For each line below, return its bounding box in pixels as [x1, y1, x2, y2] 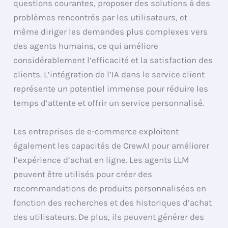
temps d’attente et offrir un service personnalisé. [13, 98, 205, 108]
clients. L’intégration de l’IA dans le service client [13, 69, 205, 80]
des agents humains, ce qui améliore [13, 41, 159, 51]
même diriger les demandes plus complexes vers [13, 26, 208, 37]
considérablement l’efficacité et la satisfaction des [13, 55, 213, 66]
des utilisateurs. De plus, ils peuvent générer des [13, 211, 205, 222]
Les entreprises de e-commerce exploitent [13, 126, 179, 136]
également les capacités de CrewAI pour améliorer [13, 140, 210, 151]
